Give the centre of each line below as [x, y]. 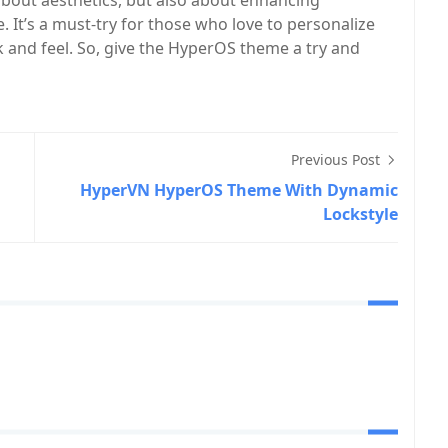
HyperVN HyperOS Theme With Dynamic [239, 190]
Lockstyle [360, 214]
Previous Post [337, 159]
